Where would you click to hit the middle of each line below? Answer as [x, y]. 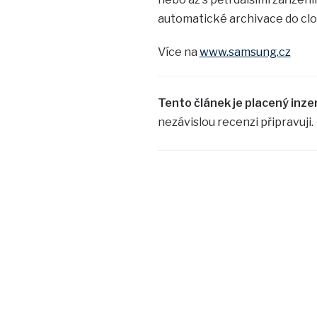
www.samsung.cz [245, 52]
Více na [178, 52]
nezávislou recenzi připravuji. [235, 122]
